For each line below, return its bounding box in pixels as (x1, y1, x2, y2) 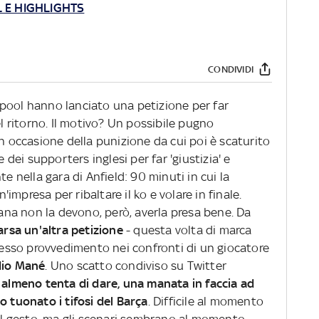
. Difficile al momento (147, 294, 264, 309)
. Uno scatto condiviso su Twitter (45, 258, 227, 273)
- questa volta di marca (126, 223, 252, 238)
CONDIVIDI (208, 63, 253, 75)
